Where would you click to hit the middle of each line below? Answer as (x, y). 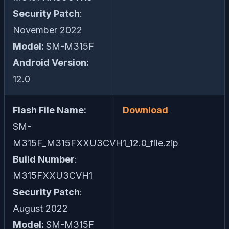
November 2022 (48, 30)
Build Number (44, 159)
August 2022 (40, 209)
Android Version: (51, 63)
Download (145, 110)
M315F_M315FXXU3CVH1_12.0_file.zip (96, 143)
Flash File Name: (50, 110)
